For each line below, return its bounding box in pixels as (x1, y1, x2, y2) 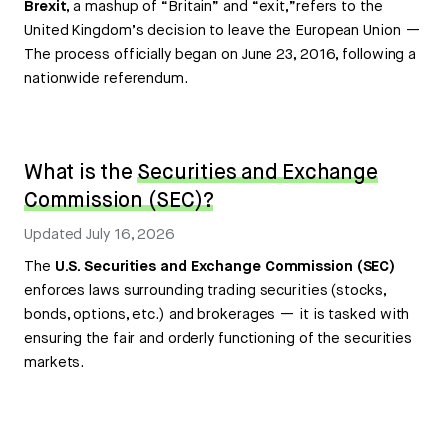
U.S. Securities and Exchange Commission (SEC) (54, 257, 396, 277)
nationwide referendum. (24, 69, 188, 89)
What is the (24, 159, 138, 187)
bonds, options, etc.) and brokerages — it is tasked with (24, 305, 410, 325)
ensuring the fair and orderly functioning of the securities (24, 329, 413, 349)
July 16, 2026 (86, 225, 175, 245)
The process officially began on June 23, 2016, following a (24, 45, 417, 65)
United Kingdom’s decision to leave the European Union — (24, 21, 421, 41)
